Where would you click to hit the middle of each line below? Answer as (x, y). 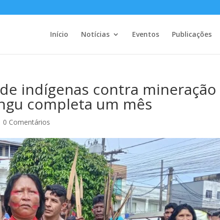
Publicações (192, 34)
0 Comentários (27, 122)
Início (59, 34)
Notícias (95, 34)
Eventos (145, 34)
